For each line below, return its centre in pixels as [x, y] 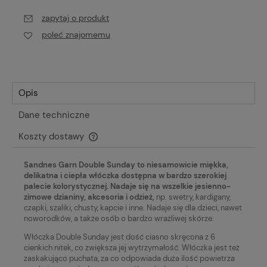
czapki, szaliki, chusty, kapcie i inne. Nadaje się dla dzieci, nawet [133, 207]
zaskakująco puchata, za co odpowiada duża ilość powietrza [129, 258]
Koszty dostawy [52, 136]
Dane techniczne [54, 115]
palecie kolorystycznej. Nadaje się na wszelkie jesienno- [127, 186]
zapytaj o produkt [75, 18]
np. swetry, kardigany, [193, 197]
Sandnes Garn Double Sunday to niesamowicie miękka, [126, 164]
